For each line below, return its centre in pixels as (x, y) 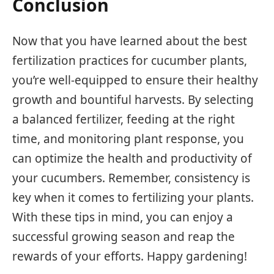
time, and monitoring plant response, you (128, 139)
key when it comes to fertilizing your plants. (133, 197)
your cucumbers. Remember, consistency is (131, 178)
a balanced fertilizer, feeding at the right (124, 119)
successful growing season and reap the (124, 236)
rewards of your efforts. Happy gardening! (130, 256)
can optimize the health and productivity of (132, 158)
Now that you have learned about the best (130, 41)
